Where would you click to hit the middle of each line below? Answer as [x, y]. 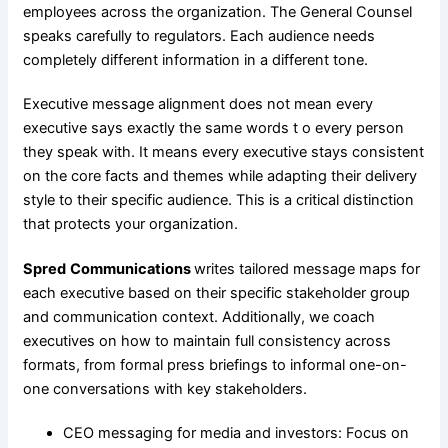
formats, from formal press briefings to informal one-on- [214, 364]
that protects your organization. [130, 224]
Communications [131, 268]
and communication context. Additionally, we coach [198, 316]
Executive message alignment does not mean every [197, 104]
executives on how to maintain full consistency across [206, 340]
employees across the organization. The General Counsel [217, 11]
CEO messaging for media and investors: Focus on [235, 433]
